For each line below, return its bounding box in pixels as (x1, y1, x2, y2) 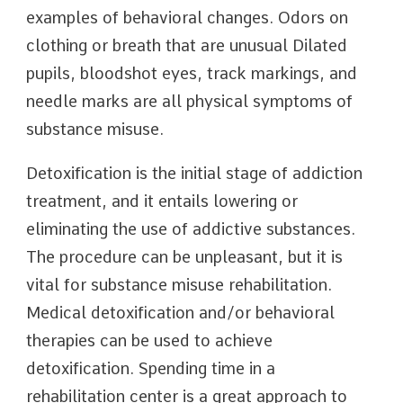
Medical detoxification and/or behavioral (26, 303, 335, 322)
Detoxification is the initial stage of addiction (26, 164, 363, 183)
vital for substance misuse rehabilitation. (26, 275, 332, 294)
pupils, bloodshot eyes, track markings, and (26, 64, 357, 83)
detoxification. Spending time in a (26, 359, 275, 378)
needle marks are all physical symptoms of (26, 92, 353, 111)
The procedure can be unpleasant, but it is (26, 247, 343, 266)
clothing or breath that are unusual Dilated (26, 36, 347, 55)
